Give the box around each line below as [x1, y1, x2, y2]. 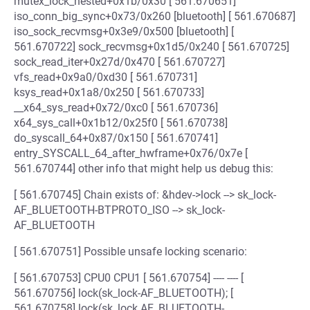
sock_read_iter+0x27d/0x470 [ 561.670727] [14, 55, 225, 69]
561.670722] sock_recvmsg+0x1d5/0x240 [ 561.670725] [14, 40, 289, 53]
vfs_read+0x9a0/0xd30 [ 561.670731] [14, 71, 197, 84]
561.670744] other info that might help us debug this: [14, 162, 273, 175]
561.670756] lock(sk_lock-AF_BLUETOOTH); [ [14, 286, 233, 300]
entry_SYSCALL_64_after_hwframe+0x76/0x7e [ [14, 147, 248, 160]
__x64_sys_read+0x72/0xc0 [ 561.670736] [14, 101, 218, 114]
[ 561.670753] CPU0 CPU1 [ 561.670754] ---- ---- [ [14, 271, 244, 284]
